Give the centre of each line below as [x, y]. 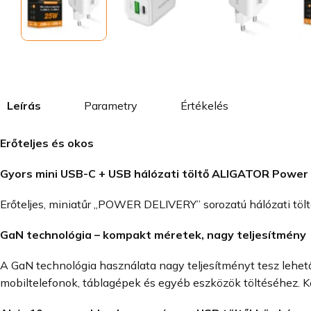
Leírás [24, 106]
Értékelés [204, 106]
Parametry [111, 106]
